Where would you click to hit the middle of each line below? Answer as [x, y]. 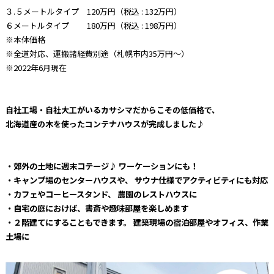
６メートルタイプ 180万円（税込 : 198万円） [93, 25]
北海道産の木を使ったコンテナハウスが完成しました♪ [105, 124]
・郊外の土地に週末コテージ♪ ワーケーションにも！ [102, 166]
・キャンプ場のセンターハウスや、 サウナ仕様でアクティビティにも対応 [136, 180]
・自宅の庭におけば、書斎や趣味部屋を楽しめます [97, 208]
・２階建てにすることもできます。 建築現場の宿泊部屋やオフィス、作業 [137, 222]
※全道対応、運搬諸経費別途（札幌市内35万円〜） [97, 53]
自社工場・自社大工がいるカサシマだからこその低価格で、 [112, 109]
